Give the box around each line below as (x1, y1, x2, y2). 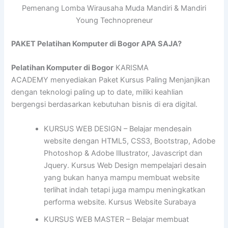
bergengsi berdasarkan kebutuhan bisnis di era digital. (11, 100, 198, 109)
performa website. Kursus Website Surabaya (44, 197, 196, 207)
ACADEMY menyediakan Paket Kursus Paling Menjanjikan (11, 75, 211, 85)
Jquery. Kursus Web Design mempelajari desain (44, 160, 207, 170)
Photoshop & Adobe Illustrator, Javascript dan (44, 148, 203, 158)
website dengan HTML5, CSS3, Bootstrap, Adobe (44, 136, 216, 146)
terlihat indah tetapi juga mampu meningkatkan (44, 185, 206, 194)
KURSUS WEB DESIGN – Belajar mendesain (44, 124, 192, 133)
